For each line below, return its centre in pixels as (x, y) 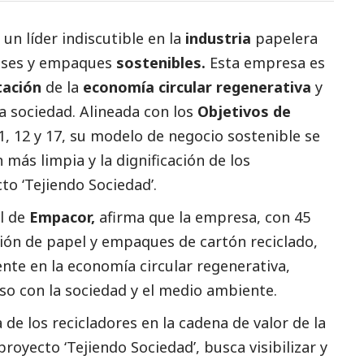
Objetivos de (244, 111)
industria (218, 38)
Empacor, (62, 217)
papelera (284, 38)
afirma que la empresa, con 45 (203, 217)
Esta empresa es (265, 62)
